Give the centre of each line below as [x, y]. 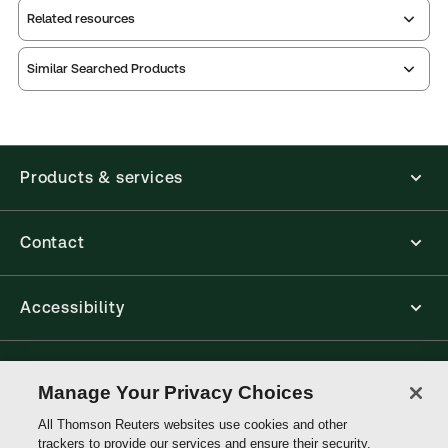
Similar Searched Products [106, 69]
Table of [196, 113]
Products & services [102, 177]
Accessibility [72, 307]
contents [325, 77]
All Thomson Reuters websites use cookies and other [193, 424]
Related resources [81, 19]
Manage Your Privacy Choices [176, 392]
